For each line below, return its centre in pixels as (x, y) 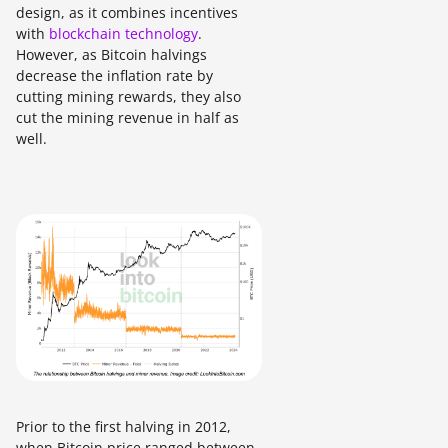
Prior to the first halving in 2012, (123, 426)
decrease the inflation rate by (114, 76)
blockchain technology (123, 34)
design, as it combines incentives (127, 13)
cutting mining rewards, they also (128, 97)
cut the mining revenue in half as (127, 118)
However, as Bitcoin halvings (111, 55)
